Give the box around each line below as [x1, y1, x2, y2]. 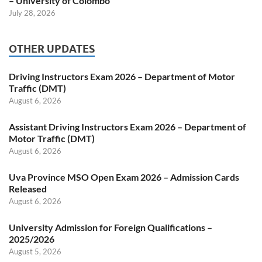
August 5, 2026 [9, 246, 61, 256]
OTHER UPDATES [9, 42, 95, 55]
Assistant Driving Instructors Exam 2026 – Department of [9, 120, 246, 132]
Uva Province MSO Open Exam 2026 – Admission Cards [9, 171, 239, 182]
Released [9, 182, 47, 194]
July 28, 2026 [9, 8, 56, 18]
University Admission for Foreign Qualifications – [9, 221, 212, 233]
